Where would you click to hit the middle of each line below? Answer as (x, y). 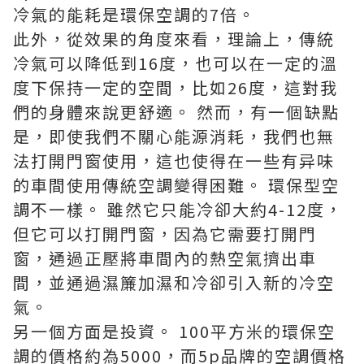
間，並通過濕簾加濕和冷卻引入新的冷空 (174, 282)
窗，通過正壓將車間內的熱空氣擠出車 (165, 258)
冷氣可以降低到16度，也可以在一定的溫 (175, 63)
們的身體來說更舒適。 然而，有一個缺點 (176, 112)
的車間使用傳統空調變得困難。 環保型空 (176, 185)
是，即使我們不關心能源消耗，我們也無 (174, 136)
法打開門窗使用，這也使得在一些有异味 (174, 160)
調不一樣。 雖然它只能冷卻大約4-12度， (178, 209)
